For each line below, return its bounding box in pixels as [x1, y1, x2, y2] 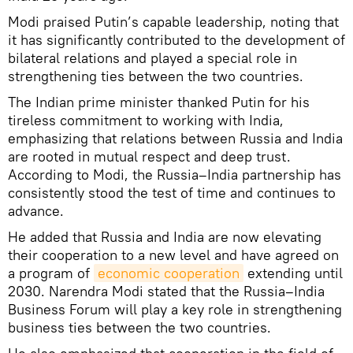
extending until [243, 263, 343, 282]
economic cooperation [98, 263, 240, 282]
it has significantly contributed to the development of [8, 30, 345, 49]
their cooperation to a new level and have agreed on [8, 245, 339, 264]
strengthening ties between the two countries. [8, 66, 303, 85]
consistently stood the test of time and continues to [8, 183, 336, 202]
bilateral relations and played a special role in [8, 48, 297, 67]
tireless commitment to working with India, [8, 110, 284, 129]
